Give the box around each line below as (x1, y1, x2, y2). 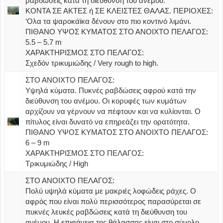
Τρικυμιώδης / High (25, 159, 89, 168)
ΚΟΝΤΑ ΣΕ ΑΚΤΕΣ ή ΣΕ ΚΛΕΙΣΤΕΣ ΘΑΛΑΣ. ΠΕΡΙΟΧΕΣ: (25, 6, 214, 15)
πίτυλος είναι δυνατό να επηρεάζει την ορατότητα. (25, 117, 190, 126)
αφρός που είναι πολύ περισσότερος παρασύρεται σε (25, 197, 202, 206)
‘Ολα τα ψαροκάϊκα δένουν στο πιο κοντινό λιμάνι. (25, 16, 192, 25)
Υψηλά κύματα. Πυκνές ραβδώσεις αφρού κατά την (25, 86, 197, 95)
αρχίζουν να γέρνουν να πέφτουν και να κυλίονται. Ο (25, 107, 201, 115)
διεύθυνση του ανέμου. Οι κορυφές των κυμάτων (25, 96, 187, 105)
